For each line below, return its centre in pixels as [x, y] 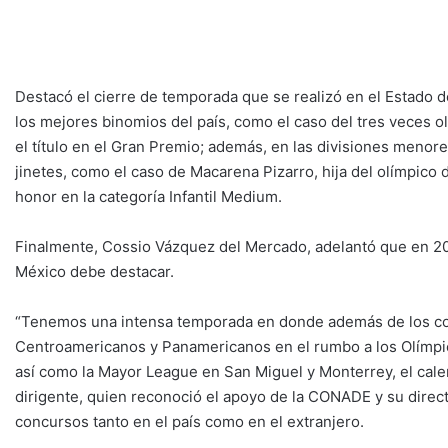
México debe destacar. [94, 272]
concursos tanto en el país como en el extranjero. [189, 422]
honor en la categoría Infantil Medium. [148, 197]
